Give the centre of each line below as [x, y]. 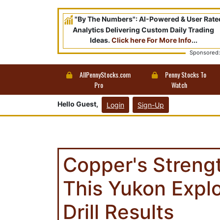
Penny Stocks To [185, 74]
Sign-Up [151, 105]
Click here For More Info [151, 40]
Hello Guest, [79, 104]
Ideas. [100, 40]
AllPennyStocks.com [105, 74]
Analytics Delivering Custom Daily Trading [143, 30]
